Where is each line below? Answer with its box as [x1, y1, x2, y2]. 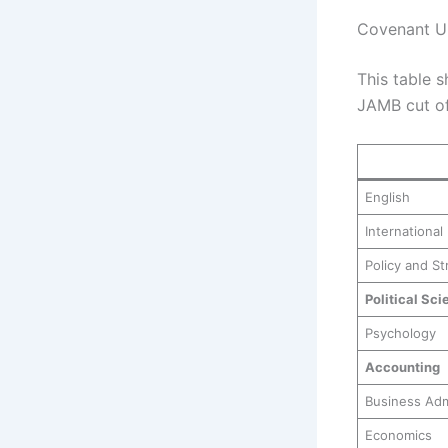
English [364, 188, 410, 205]
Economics [364, 426, 432, 443]
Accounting [364, 358, 440, 375]
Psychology [364, 324, 436, 341]
